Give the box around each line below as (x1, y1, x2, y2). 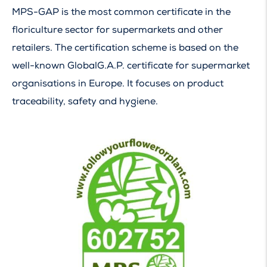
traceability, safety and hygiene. (12, 95, 158, 108)
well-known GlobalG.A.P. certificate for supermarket (12, 60, 250, 72)
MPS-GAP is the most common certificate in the (12, 6, 231, 18)
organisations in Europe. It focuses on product (12, 77, 223, 90)
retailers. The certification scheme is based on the (12, 42, 238, 54)
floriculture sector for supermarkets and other (12, 24, 223, 36)
